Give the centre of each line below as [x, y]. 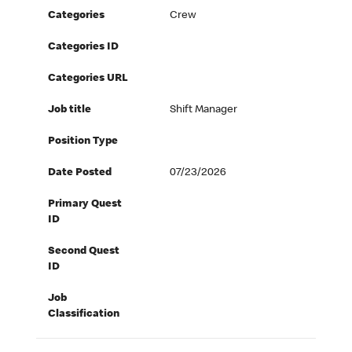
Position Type [83, 142]
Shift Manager [204, 110]
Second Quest [84, 252]
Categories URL [88, 79]
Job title [70, 110]
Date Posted [80, 173]
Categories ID [84, 48]
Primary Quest [85, 205]
